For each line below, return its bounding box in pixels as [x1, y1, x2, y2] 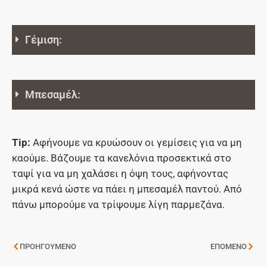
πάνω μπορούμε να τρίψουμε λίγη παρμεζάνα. [12, 198, 225, 210]
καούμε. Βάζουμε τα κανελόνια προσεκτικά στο [12, 151, 231, 164]
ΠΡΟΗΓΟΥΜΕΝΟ [20, 241, 76, 251]
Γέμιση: [25, 33, 62, 46]
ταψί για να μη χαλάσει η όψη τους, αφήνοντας [12, 167, 228, 179]
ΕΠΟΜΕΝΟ [210, 241, 247, 251]
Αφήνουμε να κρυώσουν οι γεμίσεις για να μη [33, 136, 242, 148]
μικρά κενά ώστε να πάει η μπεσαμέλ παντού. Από [12, 182, 242, 195]
